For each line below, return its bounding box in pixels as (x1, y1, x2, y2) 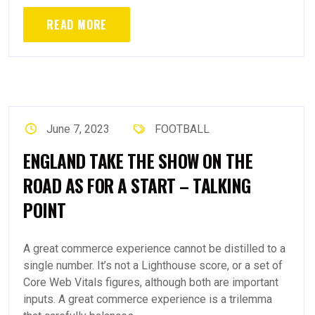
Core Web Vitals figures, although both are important (23, 276, 278, 289)
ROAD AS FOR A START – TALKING (23, 172, 251, 198)
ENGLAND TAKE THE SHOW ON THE (23, 148, 252, 174)
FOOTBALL (154, 122, 210, 136)
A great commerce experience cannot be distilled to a (23, 242, 285, 255)
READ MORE (46, 16, 108, 33)
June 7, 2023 (46, 122, 110, 136)
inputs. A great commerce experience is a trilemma (23, 292, 272, 306)
